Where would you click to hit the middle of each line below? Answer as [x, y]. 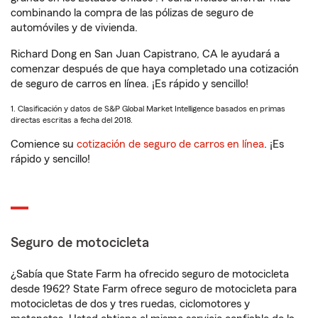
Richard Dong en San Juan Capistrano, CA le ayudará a [145, 54]
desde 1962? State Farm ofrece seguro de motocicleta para [154, 289]
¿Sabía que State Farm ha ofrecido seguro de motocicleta [150, 274]
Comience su [44, 144]
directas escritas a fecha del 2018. [72, 120]
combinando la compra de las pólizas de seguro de [132, 13]
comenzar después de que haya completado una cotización [155, 69]
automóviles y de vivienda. [74, 28]
